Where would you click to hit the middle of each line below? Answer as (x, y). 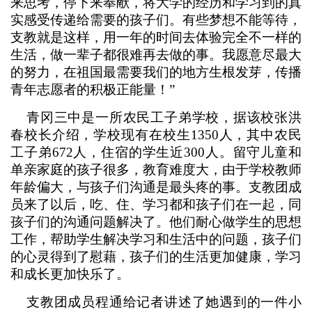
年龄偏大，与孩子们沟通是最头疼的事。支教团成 (156, 187)
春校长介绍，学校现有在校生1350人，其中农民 (156, 135)
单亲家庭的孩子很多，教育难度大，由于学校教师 (156, 170)
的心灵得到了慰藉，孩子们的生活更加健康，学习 (156, 257)
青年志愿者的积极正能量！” (93, 89)
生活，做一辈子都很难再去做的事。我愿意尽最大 (156, 55)
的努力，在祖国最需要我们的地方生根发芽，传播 (156, 72)
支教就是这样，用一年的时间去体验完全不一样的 (156, 37)
